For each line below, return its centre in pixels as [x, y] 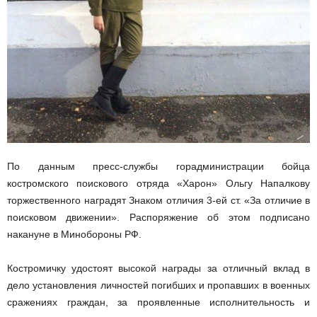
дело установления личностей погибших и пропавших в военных [158, 285]
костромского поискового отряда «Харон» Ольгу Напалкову [158, 183]
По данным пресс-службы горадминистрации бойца [158, 166]
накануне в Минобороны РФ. [74, 234]
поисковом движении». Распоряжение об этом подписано [158, 217]
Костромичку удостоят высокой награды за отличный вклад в [158, 268]
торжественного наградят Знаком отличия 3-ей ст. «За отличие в [158, 200]
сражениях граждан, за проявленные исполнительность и [158, 302]
